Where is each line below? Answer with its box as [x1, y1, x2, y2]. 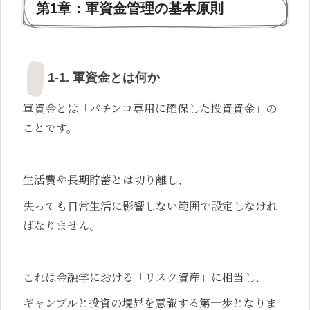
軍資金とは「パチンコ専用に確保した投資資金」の [23, 100, 277, 116]
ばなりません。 [23, 217, 101, 233]
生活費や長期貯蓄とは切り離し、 [23, 172, 189, 188]
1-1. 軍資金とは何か [48, 71, 160, 85]
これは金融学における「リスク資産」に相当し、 [23, 268, 266, 285]
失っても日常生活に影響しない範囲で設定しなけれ [23, 197, 277, 214]
